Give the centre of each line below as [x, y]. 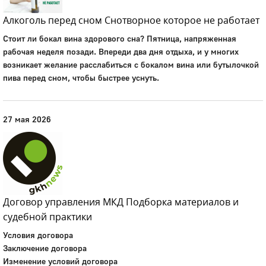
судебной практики [47, 217]
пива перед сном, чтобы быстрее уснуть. [81, 77]
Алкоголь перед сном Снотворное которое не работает [131, 20]
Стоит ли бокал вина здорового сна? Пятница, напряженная [120, 38]
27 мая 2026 [27, 119]
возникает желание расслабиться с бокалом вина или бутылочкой [131, 64]
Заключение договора [45, 248]
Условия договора [38, 235]
